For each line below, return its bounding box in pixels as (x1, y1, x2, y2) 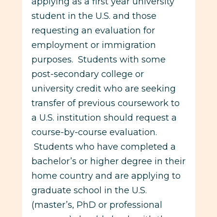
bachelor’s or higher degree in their (31, 155, 186, 167)
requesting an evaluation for (31, 25, 155, 36)
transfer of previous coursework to (31, 97, 180, 108)
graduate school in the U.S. (31, 185, 147, 196)
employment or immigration (31, 39, 156, 50)
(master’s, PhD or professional (31, 199, 162, 210)
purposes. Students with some (31, 54, 166, 65)
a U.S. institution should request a (31, 112, 177, 123)
